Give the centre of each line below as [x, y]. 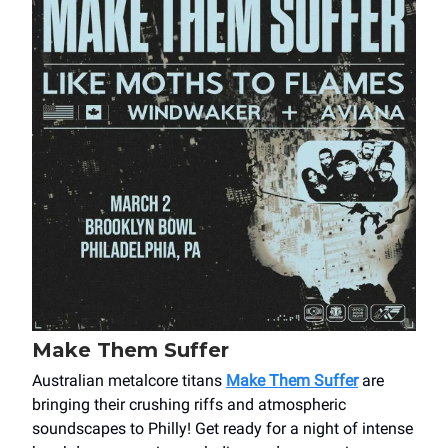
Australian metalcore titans [129, 381]
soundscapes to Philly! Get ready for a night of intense [222, 429]
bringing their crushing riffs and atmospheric [189, 405]
